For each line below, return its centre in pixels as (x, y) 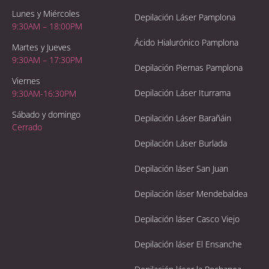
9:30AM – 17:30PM (47, 60)
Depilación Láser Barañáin (183, 118)
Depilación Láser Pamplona (185, 17)
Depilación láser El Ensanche (188, 244)
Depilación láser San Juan (181, 168)
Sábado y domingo (46, 115)
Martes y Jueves (41, 47)
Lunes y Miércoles (46, 14)
